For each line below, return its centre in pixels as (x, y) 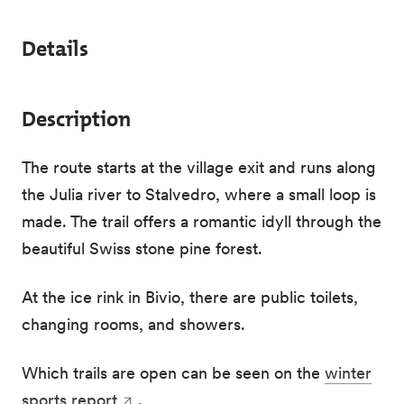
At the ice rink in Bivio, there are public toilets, (190, 297)
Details (55, 49)
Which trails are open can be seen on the (173, 373)
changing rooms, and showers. (136, 324)
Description (76, 119)
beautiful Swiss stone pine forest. (142, 248)
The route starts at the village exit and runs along (199, 167)
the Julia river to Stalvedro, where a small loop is (199, 194)
